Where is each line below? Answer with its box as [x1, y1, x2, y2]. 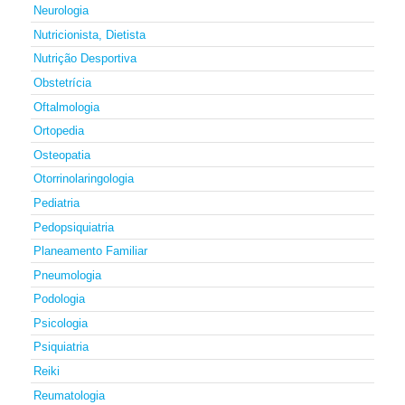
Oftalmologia [33, 99, 99, 114]
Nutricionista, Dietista [33, 27, 146, 42]
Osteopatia [33, 147, 90, 162]
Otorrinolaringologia [33, 172, 134, 186]
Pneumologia [33, 268, 101, 282]
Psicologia [33, 316, 88, 330]
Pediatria [33, 195, 80, 210]
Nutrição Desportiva [33, 52, 137, 66]
